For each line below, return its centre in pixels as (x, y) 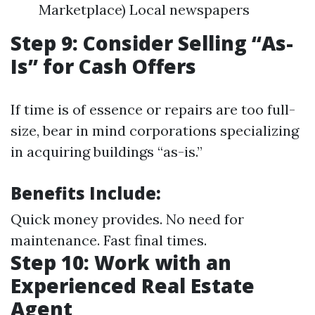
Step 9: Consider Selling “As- (152, 43)
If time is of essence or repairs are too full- (153, 109)
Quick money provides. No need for (127, 219)
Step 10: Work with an (121, 262)
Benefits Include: (86, 193)
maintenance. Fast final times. (109, 240)
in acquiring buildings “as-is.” (107, 152)
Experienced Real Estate (133, 285)
